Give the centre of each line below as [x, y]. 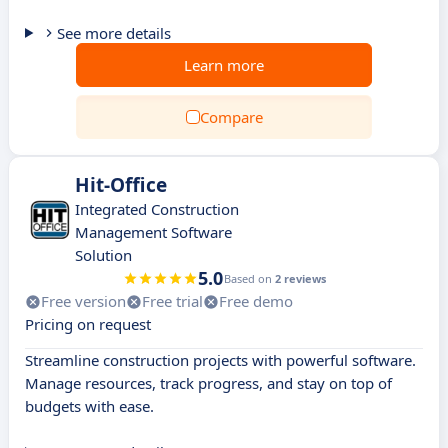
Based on [249, 278]
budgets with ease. [89, 406]
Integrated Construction [157, 209]
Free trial [172, 301]
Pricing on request [88, 324]
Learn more [224, 65]
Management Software [153, 232]
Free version [83, 301]
